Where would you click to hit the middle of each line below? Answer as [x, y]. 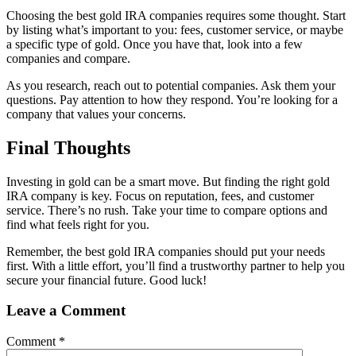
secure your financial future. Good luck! [106, 280]
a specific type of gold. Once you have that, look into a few [155, 44]
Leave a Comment [66, 311]
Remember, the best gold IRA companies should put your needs [166, 251]
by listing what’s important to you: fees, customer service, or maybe [175, 29]
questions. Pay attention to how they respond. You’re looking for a [172, 99]
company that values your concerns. [96, 114]
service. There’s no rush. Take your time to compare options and [167, 210]
